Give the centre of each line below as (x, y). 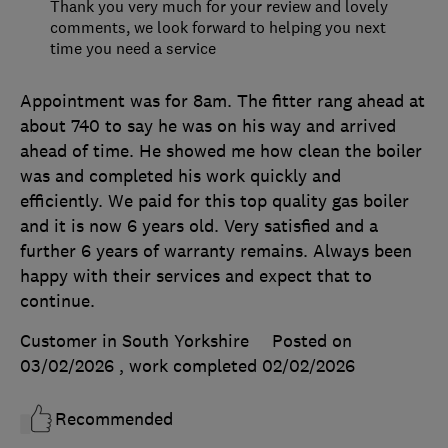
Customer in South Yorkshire (134, 341)
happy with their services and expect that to (196, 276)
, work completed (190, 366)
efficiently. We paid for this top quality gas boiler (214, 201)
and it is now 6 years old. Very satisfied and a (199, 226)
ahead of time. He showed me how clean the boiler (221, 151)
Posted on (312, 341)
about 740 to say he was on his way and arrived (208, 126)
